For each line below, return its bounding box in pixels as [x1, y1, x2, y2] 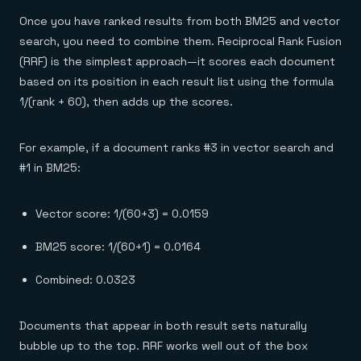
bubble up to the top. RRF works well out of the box [19, 338, 308, 353]
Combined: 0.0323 [35, 272, 135, 287]
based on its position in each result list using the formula [19, 74, 334, 89]
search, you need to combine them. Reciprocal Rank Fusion [19, 34, 342, 48]
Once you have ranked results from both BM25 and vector [19, 14, 340, 28]
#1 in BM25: [19, 160, 81, 175]
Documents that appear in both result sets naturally [19, 318, 307, 333]
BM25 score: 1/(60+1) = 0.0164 [35, 239, 201, 254]
